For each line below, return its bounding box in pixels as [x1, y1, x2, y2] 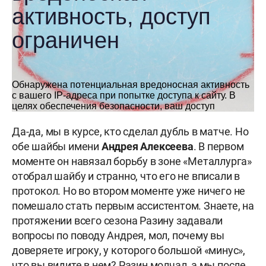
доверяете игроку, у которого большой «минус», [12, 244, 246, 257]
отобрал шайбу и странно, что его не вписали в [12, 170, 240, 183]
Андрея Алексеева [101, 140, 194, 153]
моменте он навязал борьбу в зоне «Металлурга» [12, 155, 252, 168]
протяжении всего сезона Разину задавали [12, 214, 223, 227]
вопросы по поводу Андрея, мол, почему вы [12, 229, 224, 242]
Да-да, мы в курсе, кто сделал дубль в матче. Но [12, 125, 249, 138]
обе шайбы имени [12, 140, 102, 153]
